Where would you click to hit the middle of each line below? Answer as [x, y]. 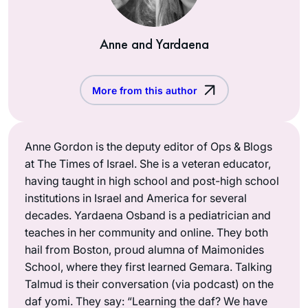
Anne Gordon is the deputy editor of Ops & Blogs [148, 146]
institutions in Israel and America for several [136, 198]
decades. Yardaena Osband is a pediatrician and [148, 215]
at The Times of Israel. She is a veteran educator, [148, 163]
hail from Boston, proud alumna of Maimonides [144, 249]
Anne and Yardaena [154, 44]
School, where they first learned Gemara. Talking [148, 266]
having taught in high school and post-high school [152, 180]
